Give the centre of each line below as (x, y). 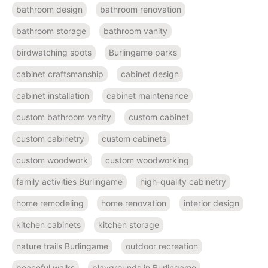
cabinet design (150, 74)
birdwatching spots (54, 53)
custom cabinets (134, 139)
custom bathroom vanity (64, 117)
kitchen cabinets (48, 225)
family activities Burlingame (69, 182)
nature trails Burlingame (62, 246)
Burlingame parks (143, 53)
